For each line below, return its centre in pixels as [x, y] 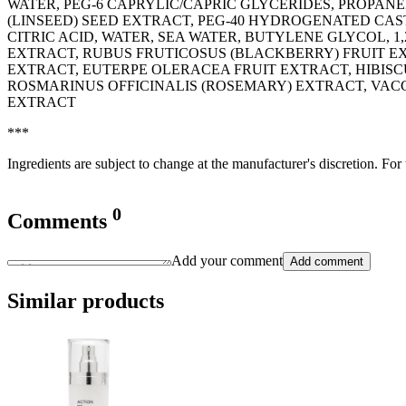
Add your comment [227, 261]
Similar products [86, 301]
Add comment [327, 262]
